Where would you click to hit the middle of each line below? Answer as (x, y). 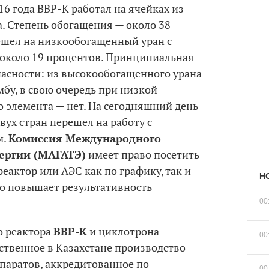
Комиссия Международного (85, 138)
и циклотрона (123, 231)
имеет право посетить (143, 154)
